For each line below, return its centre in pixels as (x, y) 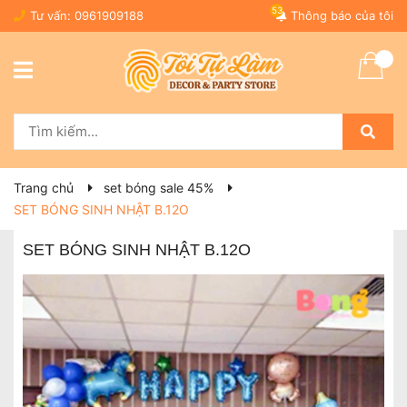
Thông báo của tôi (342, 15)
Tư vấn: (52, 15)
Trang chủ (44, 188)
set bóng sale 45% (159, 188)
